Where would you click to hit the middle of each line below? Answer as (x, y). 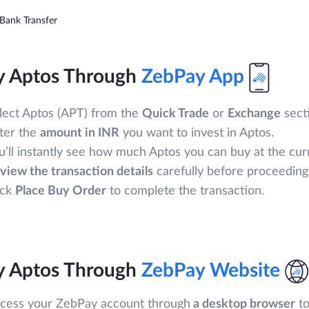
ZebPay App (193, 77)
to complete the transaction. (185, 191)
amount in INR (80, 133)
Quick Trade (176, 114)
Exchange (254, 114)
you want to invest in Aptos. (197, 133)
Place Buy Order (61, 191)
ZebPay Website (211, 270)
